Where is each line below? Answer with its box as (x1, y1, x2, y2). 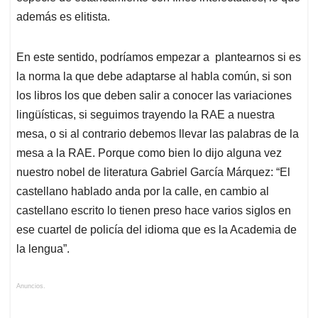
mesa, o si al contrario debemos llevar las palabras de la (16, 128, 299, 141)
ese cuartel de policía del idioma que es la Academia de (16, 224, 297, 236)
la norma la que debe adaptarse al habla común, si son (16, 70, 292, 83)
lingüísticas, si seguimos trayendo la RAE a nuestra (16, 109, 275, 121)
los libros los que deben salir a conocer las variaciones (16, 89, 292, 102)
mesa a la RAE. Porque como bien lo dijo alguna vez (16, 147, 282, 160)
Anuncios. (16, 283, 45, 290)
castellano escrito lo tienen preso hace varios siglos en (16, 204, 291, 217)
